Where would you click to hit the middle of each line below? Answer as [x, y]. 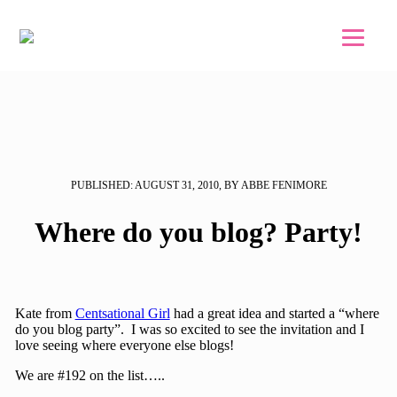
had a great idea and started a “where [274, 314]
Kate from [45, 314]
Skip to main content [100, 22]
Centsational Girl [122, 314]
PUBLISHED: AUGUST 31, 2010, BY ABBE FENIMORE [198, 185]
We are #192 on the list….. [90, 376]
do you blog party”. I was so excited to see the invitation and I [189, 330]
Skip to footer [81, 38]
